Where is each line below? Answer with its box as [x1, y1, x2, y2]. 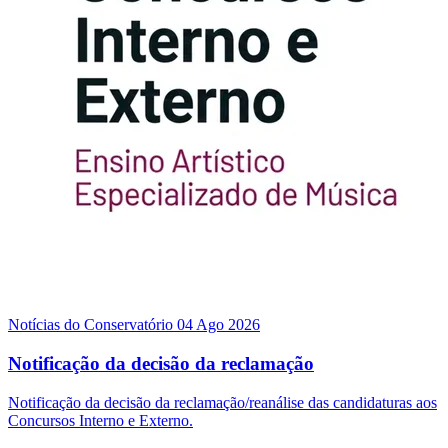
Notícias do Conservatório [8, 316, 173, 334]
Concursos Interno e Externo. [8, 411, 193, 429]
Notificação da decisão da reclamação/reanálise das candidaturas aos [8, 393, 437, 411]
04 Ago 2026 [177, 316, 260, 334]
